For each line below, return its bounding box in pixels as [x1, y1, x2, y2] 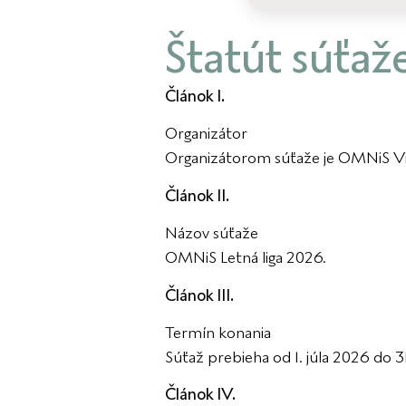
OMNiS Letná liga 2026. [165, 247, 326, 268]
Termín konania [165, 322, 271, 343]
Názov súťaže [165, 223, 258, 244]
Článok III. [165, 285, 234, 305]
